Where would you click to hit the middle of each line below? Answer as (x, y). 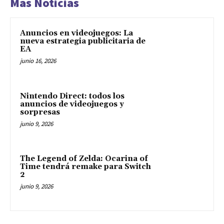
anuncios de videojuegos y (72, 104)
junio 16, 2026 (38, 61)
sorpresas (40, 112)
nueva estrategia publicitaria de (83, 41)
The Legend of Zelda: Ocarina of (84, 159)
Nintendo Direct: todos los (72, 96)
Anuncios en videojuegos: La (76, 33)
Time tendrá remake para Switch (85, 167)
